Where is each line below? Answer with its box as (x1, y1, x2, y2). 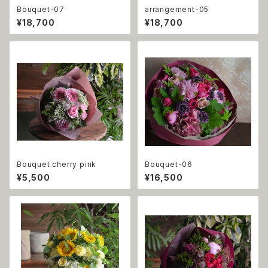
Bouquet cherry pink (52, 160, 97, 169)
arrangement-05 (145, 5, 209, 14)
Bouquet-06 (145, 160, 193, 169)
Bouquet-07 (17, 5, 65, 14)
